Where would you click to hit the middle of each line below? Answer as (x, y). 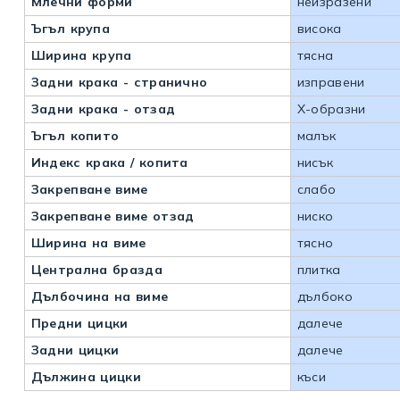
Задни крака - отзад (103, 109)
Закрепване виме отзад (112, 217)
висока (319, 29)
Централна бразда (96, 270)
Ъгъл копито (75, 136)
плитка (319, 270)
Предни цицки (79, 324)
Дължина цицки (86, 377)
